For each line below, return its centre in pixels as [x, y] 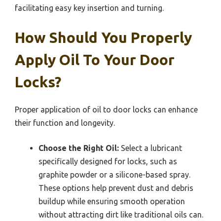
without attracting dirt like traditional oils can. [121, 214]
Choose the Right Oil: [79, 148]
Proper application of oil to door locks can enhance [106, 109]
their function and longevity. [65, 123]
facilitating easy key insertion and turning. [89, 8]
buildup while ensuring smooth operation [112, 201]
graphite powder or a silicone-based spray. [114, 174]
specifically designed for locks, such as [108, 161]
